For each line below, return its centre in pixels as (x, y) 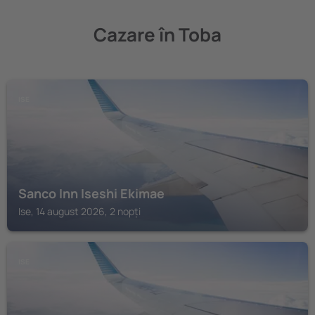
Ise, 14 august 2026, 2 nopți (79, 211)
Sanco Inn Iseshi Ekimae (91, 193)
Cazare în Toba (157, 34)
